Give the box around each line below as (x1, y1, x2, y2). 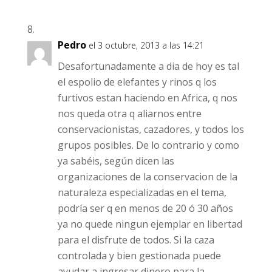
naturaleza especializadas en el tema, (57, 186, 226, 199)
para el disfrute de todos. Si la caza (57, 233, 214, 246)
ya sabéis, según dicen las (57, 154, 174, 168)
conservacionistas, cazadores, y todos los (57, 123, 244, 136)
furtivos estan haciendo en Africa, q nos (57, 91, 237, 104)
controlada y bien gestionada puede (57, 249, 221, 262)
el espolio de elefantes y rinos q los (57, 75, 217, 89)
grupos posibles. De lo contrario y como (57, 138, 239, 152)
